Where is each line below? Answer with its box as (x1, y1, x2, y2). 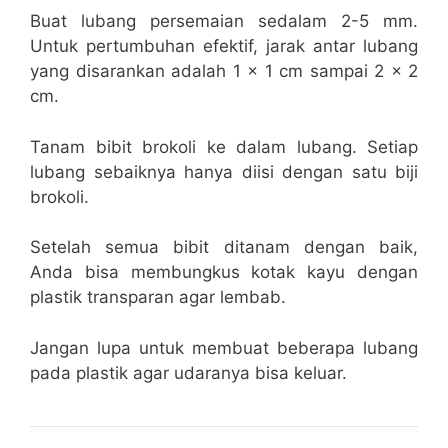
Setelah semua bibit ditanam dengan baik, (30, 237, 418, 258)
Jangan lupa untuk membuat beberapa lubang (30, 337, 418, 358)
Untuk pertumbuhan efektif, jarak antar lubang (30, 36, 418, 57)
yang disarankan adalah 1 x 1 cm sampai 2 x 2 (30, 61, 418, 82)
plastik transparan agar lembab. (30, 287, 286, 308)
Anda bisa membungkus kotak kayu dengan (30, 262, 418, 283)
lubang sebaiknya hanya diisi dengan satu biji (30, 161, 418, 182)
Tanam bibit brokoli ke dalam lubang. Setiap (30, 136, 418, 157)
